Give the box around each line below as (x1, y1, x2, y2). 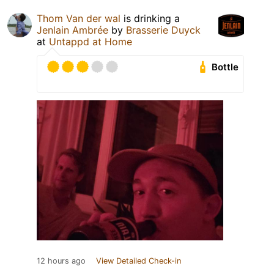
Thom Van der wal (37, 12, 120, 25)
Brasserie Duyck (126, 24, 201, 37)
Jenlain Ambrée (37, 24, 108, 37)
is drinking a (120, 12, 180, 25)
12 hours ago (37, 256, 86, 266)
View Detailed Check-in (96, 256, 181, 266)
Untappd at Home (49, 35, 132, 48)
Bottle (212, 61, 239, 73)
